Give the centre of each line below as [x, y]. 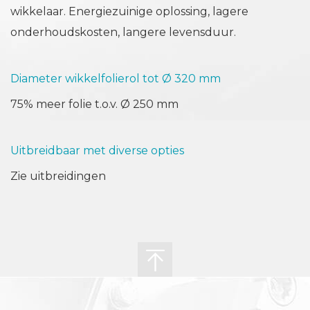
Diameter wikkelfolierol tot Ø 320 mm [116, 79]
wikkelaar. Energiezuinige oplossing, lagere [129, 12]
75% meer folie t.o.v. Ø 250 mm [94, 104]
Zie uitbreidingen [58, 176]
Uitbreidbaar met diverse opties [97, 151]
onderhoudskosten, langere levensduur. [123, 33]
